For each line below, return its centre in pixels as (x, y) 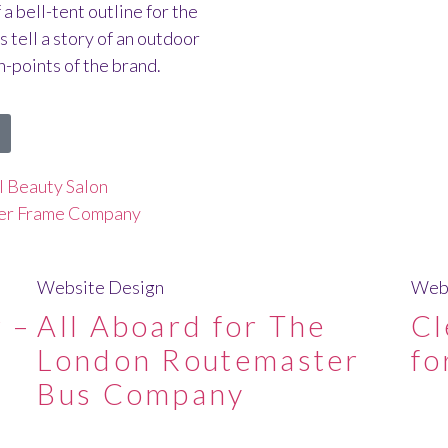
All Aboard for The (182, 325)
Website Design (101, 287)
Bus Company (141, 393)
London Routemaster (199, 359)
